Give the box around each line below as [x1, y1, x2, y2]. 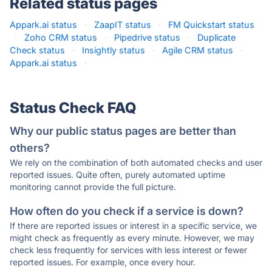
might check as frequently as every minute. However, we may [10, 233, 254, 243]
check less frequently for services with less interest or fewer [10, 245, 247, 255]
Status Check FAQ [10, 99, 136, 117]
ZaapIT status [94, 19, 151, 30]
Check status [10, 45, 65, 55]
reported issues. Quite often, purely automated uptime [10, 169, 225, 180]
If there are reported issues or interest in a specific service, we [10, 220, 257, 231]
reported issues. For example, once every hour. [10, 257, 195, 267]
